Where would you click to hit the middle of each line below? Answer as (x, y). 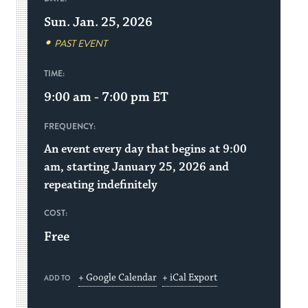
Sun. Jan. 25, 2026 (99, 22)
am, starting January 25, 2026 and (137, 167)
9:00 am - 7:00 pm (97, 97)
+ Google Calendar (118, 278)
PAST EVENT (81, 44)
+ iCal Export (190, 278)
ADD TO (57, 278)
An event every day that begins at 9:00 (146, 149)
